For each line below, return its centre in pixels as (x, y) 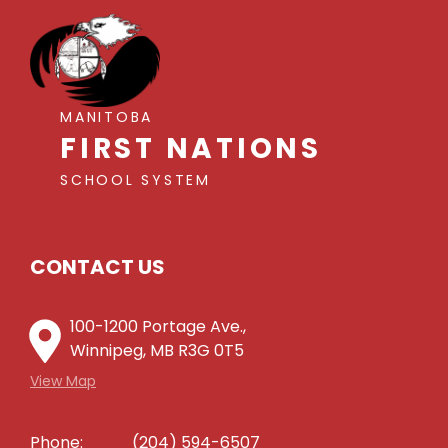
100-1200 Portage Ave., (158, 327)
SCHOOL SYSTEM (135, 180)
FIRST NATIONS (191, 149)
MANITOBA (107, 117)
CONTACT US (97, 267)
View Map (63, 381)
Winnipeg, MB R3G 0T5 (157, 351)
